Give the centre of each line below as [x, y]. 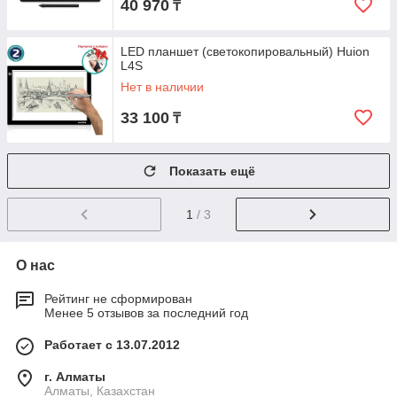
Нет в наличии [162, 87]
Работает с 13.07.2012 [112, 344]
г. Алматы [75, 376]
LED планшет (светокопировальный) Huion [245, 51]
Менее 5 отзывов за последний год [146, 312]
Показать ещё [212, 171]
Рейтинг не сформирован [118, 298]
